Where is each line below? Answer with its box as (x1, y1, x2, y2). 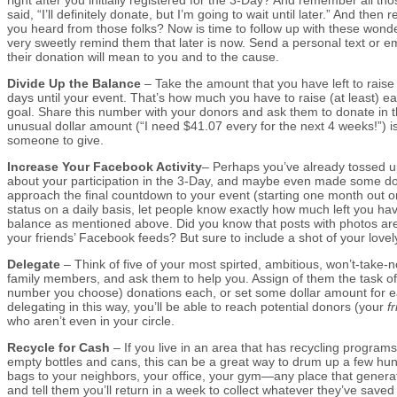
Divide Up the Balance (7, 75, 141, 90)
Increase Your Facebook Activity (7, 159, 202, 174)
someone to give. (7, 132, 104, 147)
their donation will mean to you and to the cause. (7, 49, 279, 64)
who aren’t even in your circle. (7, 313, 175, 328)
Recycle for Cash (7, 339, 110, 354)
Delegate (7, 256, 60, 271)
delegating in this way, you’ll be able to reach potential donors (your (7, 299, 387, 314)
